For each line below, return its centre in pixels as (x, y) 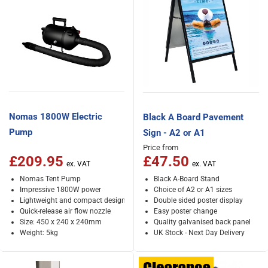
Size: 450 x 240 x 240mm (60, 222)
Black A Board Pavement (193, 117)
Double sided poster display (198, 200)
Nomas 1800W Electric (56, 117)
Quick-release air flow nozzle (65, 211)
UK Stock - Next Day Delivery (199, 232)
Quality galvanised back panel (202, 222)
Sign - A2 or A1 (174, 133)
